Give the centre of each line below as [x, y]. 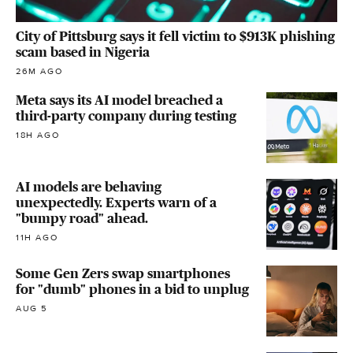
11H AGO [37, 237]
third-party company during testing [126, 115]
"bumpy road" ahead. [82, 218]
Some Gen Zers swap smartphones [123, 273]
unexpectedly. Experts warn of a [116, 202]
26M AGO [39, 71]
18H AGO [38, 135]
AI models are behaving [89, 186]
